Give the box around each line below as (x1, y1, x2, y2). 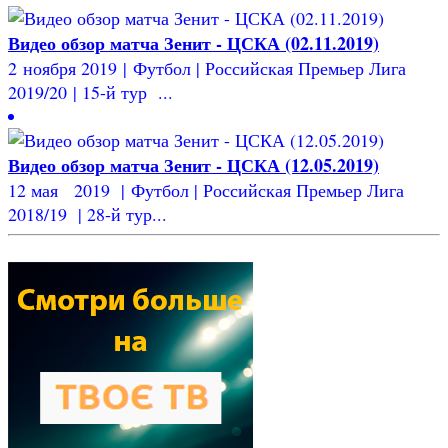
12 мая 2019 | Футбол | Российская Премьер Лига (8, 177, 404, 202)
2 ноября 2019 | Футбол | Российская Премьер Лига (8, 55, 412, 80)
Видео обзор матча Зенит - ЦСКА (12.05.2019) (8, 151, 379, 178)
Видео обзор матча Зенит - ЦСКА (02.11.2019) (8, 29, 379, 56)
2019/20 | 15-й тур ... (8, 79, 173, 104)
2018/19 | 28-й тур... (8, 201, 167, 226)
